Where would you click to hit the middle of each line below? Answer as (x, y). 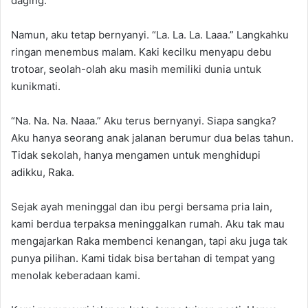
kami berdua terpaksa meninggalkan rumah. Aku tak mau (148, 224)
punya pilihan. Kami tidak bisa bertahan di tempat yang (143, 258)
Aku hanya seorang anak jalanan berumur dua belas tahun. (152, 138)
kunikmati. (36, 86)
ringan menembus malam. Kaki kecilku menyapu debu (141, 52)
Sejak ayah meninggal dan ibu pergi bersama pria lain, (142, 207)
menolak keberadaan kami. (76, 275)
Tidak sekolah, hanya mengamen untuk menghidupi (136, 155)
